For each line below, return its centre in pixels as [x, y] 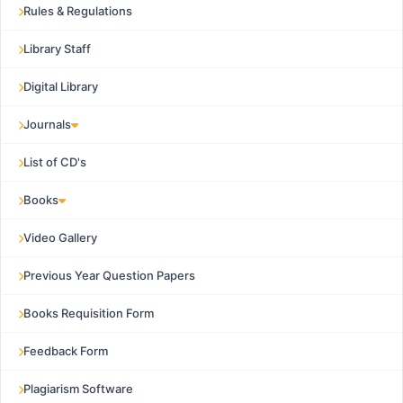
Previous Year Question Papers [109, 275]
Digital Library [61, 86]
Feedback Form [66, 351]
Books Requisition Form [89, 313]
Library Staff [57, 49]
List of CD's [55, 162]
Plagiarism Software [78, 389]
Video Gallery [60, 237]
